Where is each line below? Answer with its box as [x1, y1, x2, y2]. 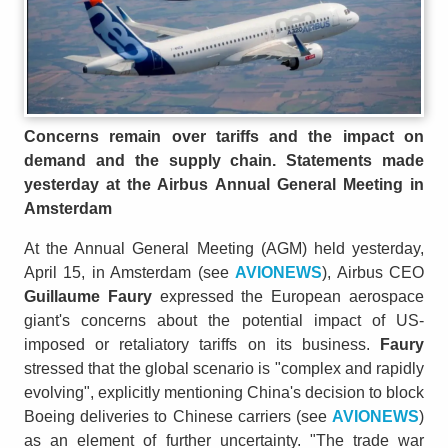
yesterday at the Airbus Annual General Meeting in [24, 175, 424, 193]
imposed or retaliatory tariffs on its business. [24, 335, 380, 353]
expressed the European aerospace [151, 287, 425, 305]
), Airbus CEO [322, 263, 425, 281]
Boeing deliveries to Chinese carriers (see [24, 407, 332, 425]
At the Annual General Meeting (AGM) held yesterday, [24, 239, 424, 257]
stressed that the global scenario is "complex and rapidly [24, 359, 424, 377]
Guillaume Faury [24, 287, 152, 305]
